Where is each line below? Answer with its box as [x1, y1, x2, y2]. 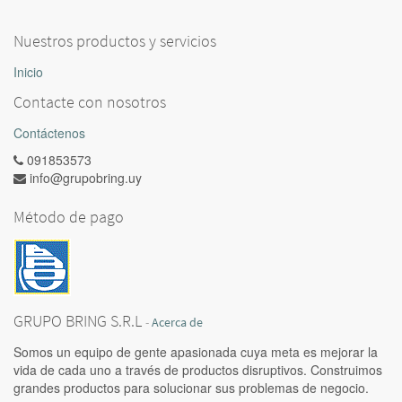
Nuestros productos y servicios [13, 31, 216, 51]
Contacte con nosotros [13, 92, 166, 112]
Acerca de [152, 315, 203, 330]
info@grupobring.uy [30, 169, 142, 187]
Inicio [13, 63, 43, 81]
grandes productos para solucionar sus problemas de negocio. [13, 379, 369, 397]
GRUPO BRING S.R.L [13, 310, 142, 331]
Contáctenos [13, 124, 85, 142]
